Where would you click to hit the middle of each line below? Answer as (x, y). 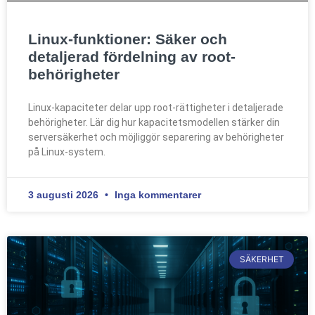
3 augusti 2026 (65, 194)
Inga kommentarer (156, 194)
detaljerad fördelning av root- (132, 56)
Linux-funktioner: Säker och (128, 39)
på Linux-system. (67, 152)
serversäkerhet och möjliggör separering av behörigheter (156, 137)
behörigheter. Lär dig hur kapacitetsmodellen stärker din (154, 122)
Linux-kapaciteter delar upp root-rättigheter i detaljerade (156, 107)
